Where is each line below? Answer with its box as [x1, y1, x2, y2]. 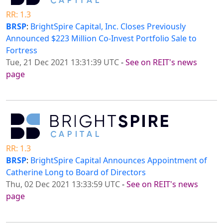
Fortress [6, 45, 37, 56]
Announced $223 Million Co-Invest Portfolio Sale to [6, 33, 197, 44]
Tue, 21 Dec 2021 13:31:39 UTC [6, 57, 119, 68]
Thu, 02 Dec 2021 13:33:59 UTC [6, 179, 120, 190]
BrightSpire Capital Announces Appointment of [30, 155, 207, 166]
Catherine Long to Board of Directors [6, 167, 146, 178]
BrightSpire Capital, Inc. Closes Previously [30, 21, 186, 32]
